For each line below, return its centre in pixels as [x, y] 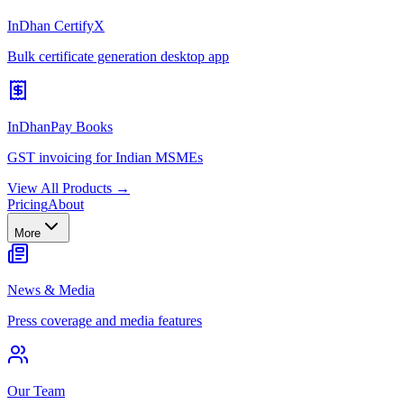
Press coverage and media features [105, 321]
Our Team [36, 391]
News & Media [51, 290]
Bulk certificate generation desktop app [118, 56]
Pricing [28, 204]
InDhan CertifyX [56, 26]
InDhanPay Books [60, 127]
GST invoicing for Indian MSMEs [105, 157]
